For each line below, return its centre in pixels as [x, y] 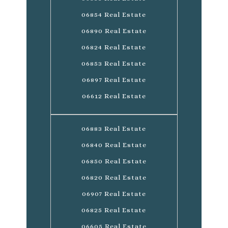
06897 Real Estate [114, 79]
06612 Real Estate [114, 96]
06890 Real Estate [114, 31]
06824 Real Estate [114, 47]
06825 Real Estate [114, 210]
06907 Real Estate [114, 193]
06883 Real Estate [114, 128]
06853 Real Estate [114, 63]
